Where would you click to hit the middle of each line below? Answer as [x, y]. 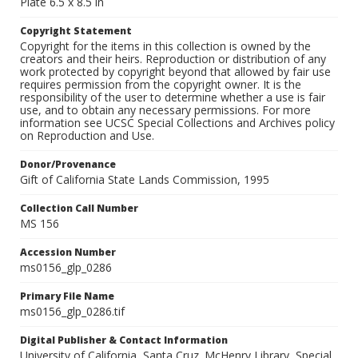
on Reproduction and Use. [87, 136]
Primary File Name [67, 296]
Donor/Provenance [68, 165]
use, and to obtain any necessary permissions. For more [165, 110]
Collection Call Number [79, 209]
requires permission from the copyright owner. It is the [161, 85]
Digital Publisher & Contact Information [124, 340]
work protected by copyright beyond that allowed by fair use [175, 72]
